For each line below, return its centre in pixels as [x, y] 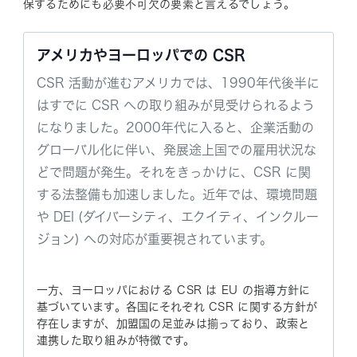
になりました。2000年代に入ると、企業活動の [175, 127]
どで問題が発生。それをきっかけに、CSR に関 [173, 172]
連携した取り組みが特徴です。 [116, 340]
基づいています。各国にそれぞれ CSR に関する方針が [177, 306]
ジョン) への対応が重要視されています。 [154, 239]
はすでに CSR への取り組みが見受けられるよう [175, 105]
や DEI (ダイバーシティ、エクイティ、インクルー [177, 216]
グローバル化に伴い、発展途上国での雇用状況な [176, 149]
